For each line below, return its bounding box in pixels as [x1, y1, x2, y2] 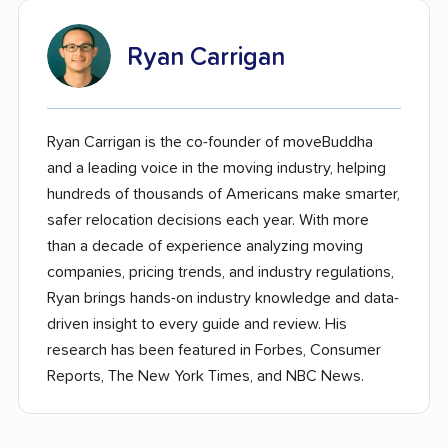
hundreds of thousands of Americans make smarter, [47, 185, 400, 202]
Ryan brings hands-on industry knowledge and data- [47, 289, 399, 306]
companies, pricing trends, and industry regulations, [47, 263, 394, 280]
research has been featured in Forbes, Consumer [47, 341, 381, 358]
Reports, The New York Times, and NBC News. [47, 367, 364, 384]
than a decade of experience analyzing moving [47, 237, 363, 254]
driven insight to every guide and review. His [47, 315, 347, 332]
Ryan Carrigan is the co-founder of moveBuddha [47, 133, 373, 150]
